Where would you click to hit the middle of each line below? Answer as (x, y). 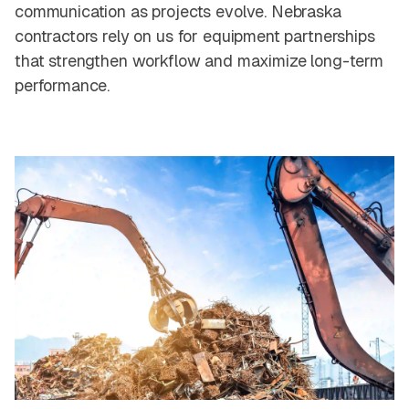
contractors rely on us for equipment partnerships (195, 37)
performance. (63, 86)
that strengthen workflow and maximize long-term (199, 61)
